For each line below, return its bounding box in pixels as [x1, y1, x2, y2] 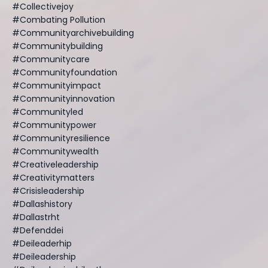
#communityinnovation [12, 92, 115, 105]
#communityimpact [12, 79, 101, 92]
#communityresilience [12, 132, 110, 144]
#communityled [12, 105, 83, 118]
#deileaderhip [12, 237, 72, 249]
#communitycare [12, 53, 90, 65]
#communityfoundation [12, 66, 117, 78]
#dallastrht [12, 211, 60, 223]
